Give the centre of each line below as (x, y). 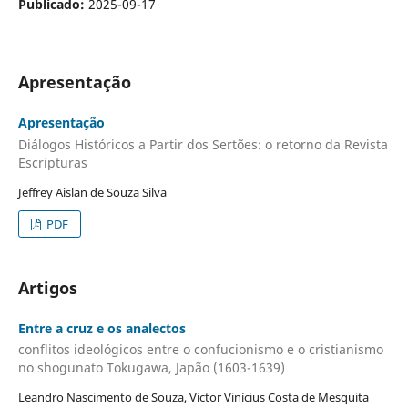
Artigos (47, 287)
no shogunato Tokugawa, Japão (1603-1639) (151, 368)
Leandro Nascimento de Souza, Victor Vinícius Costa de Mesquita (193, 397)
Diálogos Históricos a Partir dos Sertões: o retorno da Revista (203, 144)
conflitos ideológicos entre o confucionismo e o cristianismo (200, 350)
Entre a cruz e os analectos (102, 328)
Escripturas (52, 162)
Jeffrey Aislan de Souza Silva (92, 192)
